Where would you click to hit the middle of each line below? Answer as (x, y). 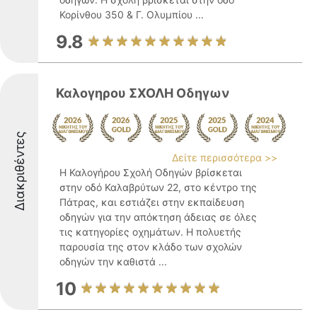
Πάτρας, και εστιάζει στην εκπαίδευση (152, 202)
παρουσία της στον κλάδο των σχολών (151, 247)
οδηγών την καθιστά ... (113, 261)
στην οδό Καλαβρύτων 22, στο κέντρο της (158, 187)
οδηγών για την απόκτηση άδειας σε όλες (158, 217)
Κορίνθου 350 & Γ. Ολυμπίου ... (132, 15)
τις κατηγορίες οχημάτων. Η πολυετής (150, 232)
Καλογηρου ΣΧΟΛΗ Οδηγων (143, 93)
